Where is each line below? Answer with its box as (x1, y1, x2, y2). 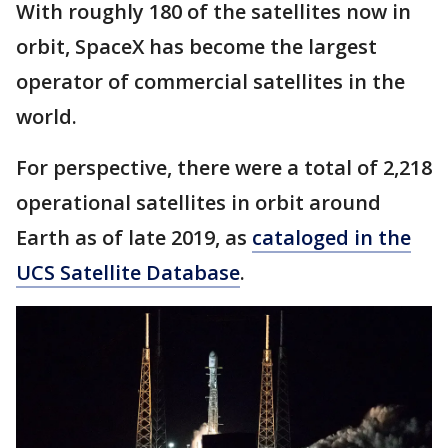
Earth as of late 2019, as (16, 223, 252, 251)
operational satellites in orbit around (16, 188, 381, 216)
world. (16, 102, 77, 130)
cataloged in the (252, 223, 411, 251)
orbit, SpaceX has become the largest (16, 32, 377, 60)
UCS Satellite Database (16, 258, 240, 286)
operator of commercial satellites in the (16, 67, 405, 95)
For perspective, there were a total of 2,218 (16, 153, 432, 181)
